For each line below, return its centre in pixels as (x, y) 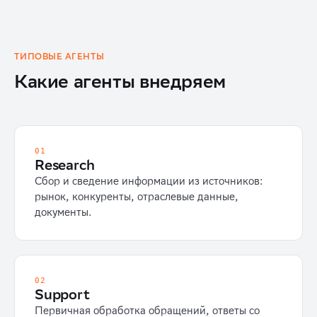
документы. (63, 212)
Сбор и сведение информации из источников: (149, 181)
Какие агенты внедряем (120, 81)
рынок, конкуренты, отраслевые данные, (137, 197)
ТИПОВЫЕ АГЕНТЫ (59, 56)
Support (62, 294)
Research (65, 165)
